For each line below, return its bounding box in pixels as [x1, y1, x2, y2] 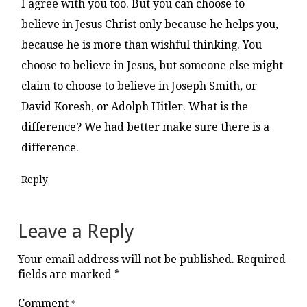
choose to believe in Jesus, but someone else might [21, 59, 284, 72]
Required [237, 253, 286, 266]
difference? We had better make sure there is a [21, 121, 270, 134]
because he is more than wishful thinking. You [21, 38, 262, 51]
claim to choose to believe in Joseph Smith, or [21, 79, 258, 93]
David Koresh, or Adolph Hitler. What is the [21, 100, 249, 113]
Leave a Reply [18, 220, 135, 243]
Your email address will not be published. [18, 253, 235, 266]
